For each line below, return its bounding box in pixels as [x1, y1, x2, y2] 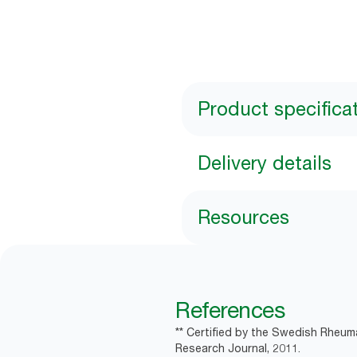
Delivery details [198, 151, 331, 175]
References [175, 296, 284, 324]
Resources [198, 206, 289, 229]
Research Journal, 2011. [175, 341, 300, 355]
